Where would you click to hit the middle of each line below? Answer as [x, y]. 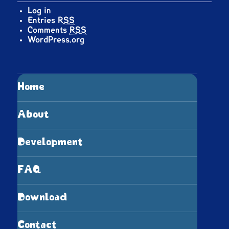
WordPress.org [56, 40]
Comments [49, 30]
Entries [43, 20]
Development [50, 143]
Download [42, 198]
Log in [40, 10]
